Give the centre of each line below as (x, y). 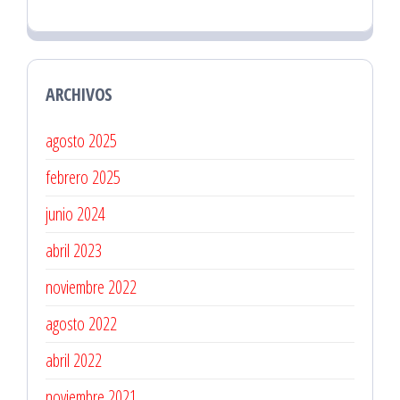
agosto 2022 (81, 324)
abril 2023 (74, 251)
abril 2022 (74, 361)
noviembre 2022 (91, 287)
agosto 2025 (81, 141)
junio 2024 (75, 214)
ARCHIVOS (79, 95)
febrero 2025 (83, 178)
